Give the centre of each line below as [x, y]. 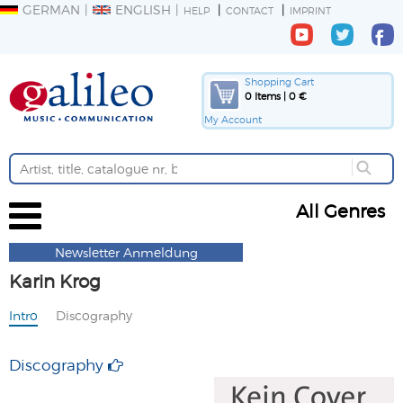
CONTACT [250, 10]
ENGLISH [143, 9]
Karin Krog [55, 281]
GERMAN [51, 9]
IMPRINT [310, 10]
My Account [233, 119]
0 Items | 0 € [276, 96]
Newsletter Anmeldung [126, 252]
